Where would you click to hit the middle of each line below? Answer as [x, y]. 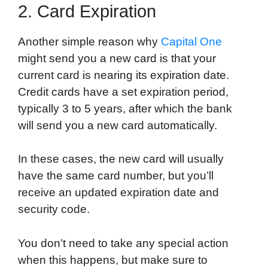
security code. [54, 209]
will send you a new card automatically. [118, 125]
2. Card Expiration [87, 11]
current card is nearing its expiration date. [124, 75]
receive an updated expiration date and [118, 193]
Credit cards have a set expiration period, [123, 92]
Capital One [191, 41]
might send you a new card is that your [117, 58]
